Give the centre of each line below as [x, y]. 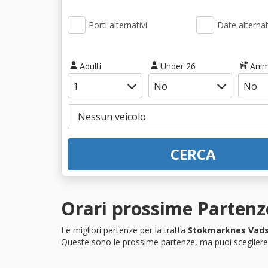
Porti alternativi [118, 25]
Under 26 [178, 66]
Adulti [90, 66]
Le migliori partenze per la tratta [124, 230]
